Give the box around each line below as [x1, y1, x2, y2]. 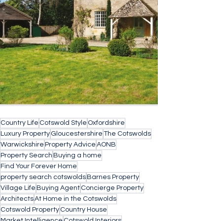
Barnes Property [87, 174, 139, 181]
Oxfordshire [88, 119, 125, 126]
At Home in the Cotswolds [35, 195, 116, 202]
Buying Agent [37, 184, 80, 191]
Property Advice [45, 141, 96, 148]
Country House [60, 206, 107, 213]
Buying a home [53, 152, 102, 159]
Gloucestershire [51, 130, 103, 137]
